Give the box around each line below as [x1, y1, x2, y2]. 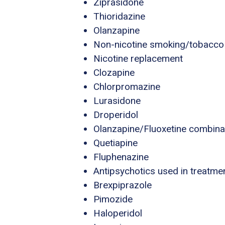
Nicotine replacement [93, 52, 183, 64]
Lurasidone [93, 94, 141, 106]
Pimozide [93, 193, 133, 205]
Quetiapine [93, 137, 138, 149]
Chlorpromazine [93, 80, 160, 92]
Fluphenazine [93, 151, 149, 163]
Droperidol [93, 108, 138, 121]
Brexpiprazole [93, 179, 152, 191]
